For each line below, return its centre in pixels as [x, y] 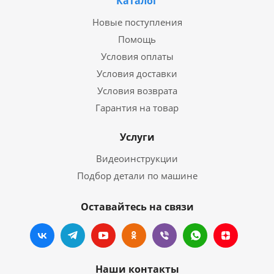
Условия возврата [137, 90]
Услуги [137, 137]
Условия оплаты [137, 56]
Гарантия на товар [137, 107]
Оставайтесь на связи [137, 206]
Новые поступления [137, 22]
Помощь [137, 39]
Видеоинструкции [137, 158]
